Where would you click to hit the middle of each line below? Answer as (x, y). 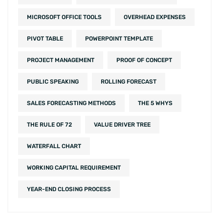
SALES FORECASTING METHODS (71, 103)
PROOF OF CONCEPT (144, 60)
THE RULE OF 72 (49, 125)
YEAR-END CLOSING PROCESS (69, 189)
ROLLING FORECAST (129, 82)
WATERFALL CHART (54, 146)
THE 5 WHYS (155, 103)
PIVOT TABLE (45, 39)
